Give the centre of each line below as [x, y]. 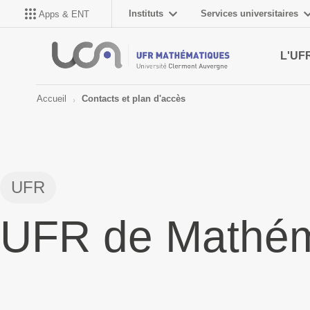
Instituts [146, 13]
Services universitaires [249, 13]
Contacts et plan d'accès [134, 99]
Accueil [52, 99]
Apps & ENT [64, 14]
